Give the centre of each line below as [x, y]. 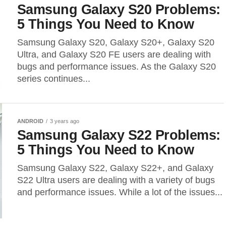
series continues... [54, 79]
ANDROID [30, 121]
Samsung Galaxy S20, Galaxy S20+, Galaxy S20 [116, 42]
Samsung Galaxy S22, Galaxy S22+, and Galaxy [115, 168]
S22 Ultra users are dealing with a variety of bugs [116, 180]
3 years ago [65, 121]
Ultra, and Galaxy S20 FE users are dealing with [114, 54]
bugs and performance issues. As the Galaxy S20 [117, 67]
